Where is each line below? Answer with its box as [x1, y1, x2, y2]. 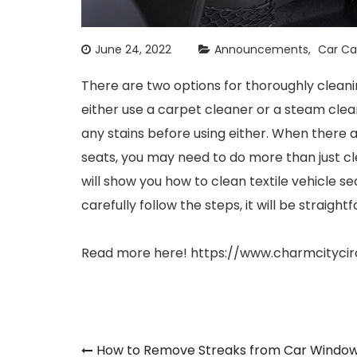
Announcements [214, 41, 308, 57]
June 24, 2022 [95, 41, 171, 57]
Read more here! [81, 244, 190, 262]
